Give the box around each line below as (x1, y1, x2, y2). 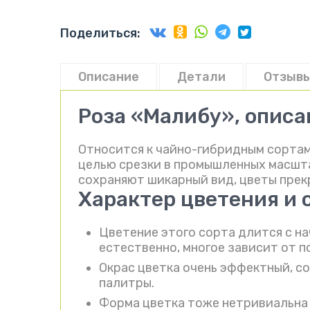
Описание (78, 69, 139, 85)
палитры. (99, 275, 154, 291)
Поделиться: (60, 26, 140, 42)
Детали (177, 69, 226, 85)
